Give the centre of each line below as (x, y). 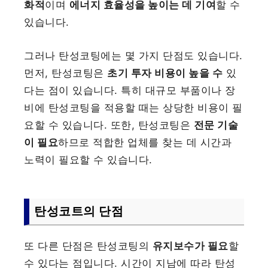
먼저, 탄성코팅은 (66, 73)
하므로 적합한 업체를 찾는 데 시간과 (145, 142)
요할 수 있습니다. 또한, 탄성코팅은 (109, 125)
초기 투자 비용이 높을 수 (165, 73)
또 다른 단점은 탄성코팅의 (88, 246)
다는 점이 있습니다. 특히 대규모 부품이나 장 (130, 90)
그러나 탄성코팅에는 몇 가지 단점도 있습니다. (133, 55)
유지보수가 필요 (190, 246)
